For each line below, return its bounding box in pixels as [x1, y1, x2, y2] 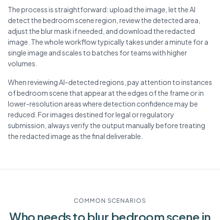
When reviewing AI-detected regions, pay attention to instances [8, 78, 212, 86]
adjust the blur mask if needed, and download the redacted [8, 27, 195, 35]
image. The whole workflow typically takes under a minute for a [8, 37, 208, 46]
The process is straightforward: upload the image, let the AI [8, 5, 195, 14]
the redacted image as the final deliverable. [8, 132, 143, 140]
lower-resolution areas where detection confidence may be [8, 99, 198, 108]
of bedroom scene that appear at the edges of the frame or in [8, 88, 204, 97]
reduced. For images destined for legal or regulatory [8, 110, 174, 119]
